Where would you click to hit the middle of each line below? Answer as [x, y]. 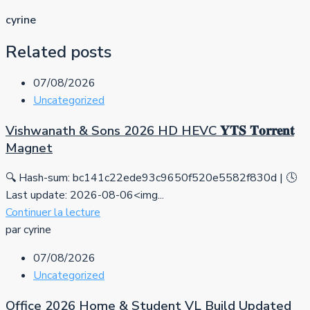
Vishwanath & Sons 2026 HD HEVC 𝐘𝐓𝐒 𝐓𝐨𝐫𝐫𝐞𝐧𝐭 [150, 130]
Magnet [29, 148]
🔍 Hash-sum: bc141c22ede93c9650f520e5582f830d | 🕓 [151, 178]
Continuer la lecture [53, 213]
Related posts [58, 52]
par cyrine [28, 230]
